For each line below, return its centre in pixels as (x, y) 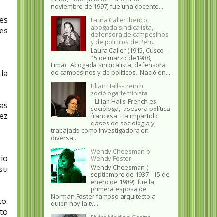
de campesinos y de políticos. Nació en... (110, 72)
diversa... (64, 138)
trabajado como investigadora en (100, 131)
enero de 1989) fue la (122, 181)
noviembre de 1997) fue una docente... (107, 7)
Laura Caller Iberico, (119, 20)
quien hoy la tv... (74, 203)
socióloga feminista (119, 93)
